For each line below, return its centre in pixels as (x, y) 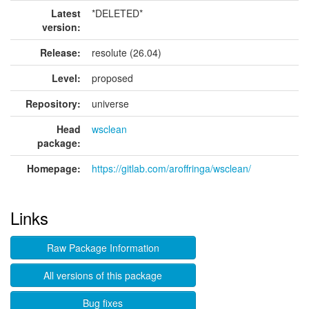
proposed (112, 78)
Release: (60, 52)
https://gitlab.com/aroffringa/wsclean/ (171, 168)
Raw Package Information (103, 248)
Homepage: (54, 168)
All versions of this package (103, 275)
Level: (66, 78)
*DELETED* (117, 13)
